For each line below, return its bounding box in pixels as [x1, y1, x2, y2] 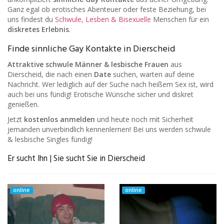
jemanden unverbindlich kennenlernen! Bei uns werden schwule [7, 124, 211, 134]
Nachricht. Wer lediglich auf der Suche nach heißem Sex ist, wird [7, 79, 213, 89]
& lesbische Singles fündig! [7, 134, 92, 144]
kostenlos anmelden [24, 114, 95, 124]
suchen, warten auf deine [111, 69, 194, 79]
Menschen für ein [151, 14, 209, 24]
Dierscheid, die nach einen [7, 69, 94, 79]
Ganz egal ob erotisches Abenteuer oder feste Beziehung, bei [7, 4, 206, 14]
